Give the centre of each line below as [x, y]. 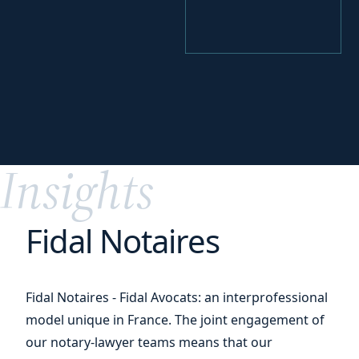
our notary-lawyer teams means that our [149, 342]
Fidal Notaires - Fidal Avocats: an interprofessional [177, 297]
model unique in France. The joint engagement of [175, 320]
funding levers [95, 134]
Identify [70, 114]
